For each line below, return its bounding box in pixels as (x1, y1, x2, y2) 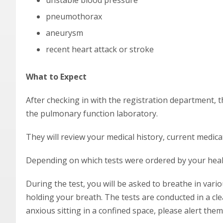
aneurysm (46, 27, 83, 38)
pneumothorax (46, 11, 102, 22)
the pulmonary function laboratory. (26, 108, 158, 119)
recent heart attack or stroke (46, 44, 154, 55)
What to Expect (26, 71, 87, 82)
